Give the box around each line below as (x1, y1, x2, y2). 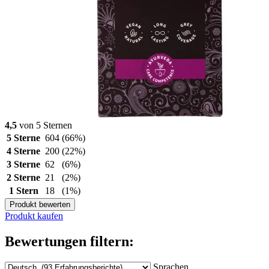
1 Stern (8, 185, 38, 196)
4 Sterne (7, 145, 40, 156)
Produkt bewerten (10, 199, 70, 209)
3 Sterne (7, 159, 40, 169)
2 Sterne (7, 172, 40, 183)
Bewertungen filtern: (5, 233, 134, 249)
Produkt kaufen (5, 210, 63, 221)
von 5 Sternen (17, 119, 72, 130)
